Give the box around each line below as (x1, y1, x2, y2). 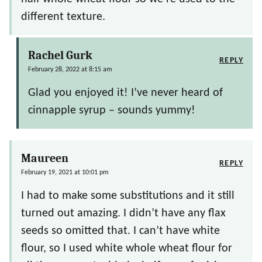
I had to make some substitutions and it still (21, 190, 235, 202)
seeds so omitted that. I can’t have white (21, 225, 220, 237)
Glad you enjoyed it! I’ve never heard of (28, 87, 223, 99)
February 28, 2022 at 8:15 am (28, 66, 112, 74)
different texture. (21, 11, 105, 23)
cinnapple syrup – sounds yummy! (28, 105, 195, 117)
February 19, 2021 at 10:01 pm (21, 169, 109, 177)
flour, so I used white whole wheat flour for (21, 243, 232, 255)
